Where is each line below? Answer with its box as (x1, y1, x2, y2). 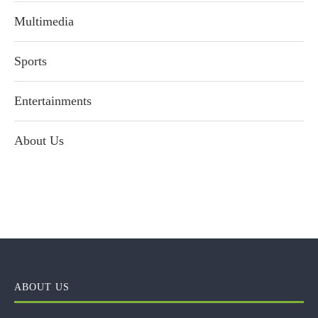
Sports (14, 54, 47, 69)
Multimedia (14, 14, 74, 29)
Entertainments (14, 94, 92, 109)
